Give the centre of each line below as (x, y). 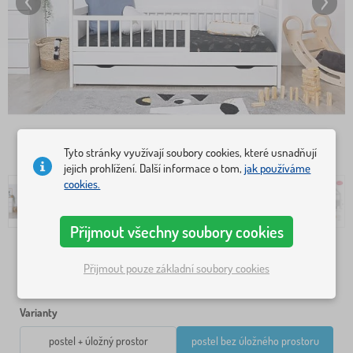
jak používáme (278, 168)
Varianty (39, 313)
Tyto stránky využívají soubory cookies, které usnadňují (191, 152)
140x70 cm (98, 281)
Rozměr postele (55, 252)
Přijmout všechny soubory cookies (176, 231)
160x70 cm (255, 281)
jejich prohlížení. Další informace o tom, (154, 168)
